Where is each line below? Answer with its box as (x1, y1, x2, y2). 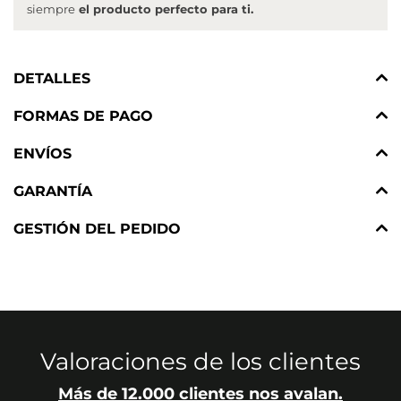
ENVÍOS (13, 145, 72, 163)
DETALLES (13, 70, 90, 88)
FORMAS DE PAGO (13, 107, 153, 125)
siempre (27, 2, 75, 17)
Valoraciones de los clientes (40, 347, 361, 377)
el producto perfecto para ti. (75, 2, 253, 17)
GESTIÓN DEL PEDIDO (13, 220, 181, 238)
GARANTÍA (13, 183, 92, 200)
